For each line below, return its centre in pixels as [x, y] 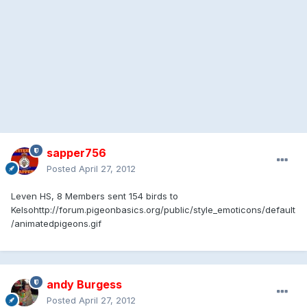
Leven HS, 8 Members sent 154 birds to [95, 196]
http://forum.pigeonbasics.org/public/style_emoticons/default [164, 209]
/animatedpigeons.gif [56, 223]
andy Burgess [84, 284]
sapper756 [76, 152]
